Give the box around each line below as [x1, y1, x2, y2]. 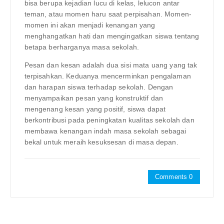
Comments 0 [155, 172, 193, 180]
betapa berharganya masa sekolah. [24, 42, 139, 51]
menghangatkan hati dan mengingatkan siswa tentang [24, 31, 199, 40]
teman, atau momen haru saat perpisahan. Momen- [24, 9, 191, 18]
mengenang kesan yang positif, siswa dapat [24, 104, 166, 113]
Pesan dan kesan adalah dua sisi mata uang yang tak [24, 60, 197, 69]
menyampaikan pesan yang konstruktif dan [24, 93, 163, 102]
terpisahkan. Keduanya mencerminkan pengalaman [24, 71, 191, 80]
